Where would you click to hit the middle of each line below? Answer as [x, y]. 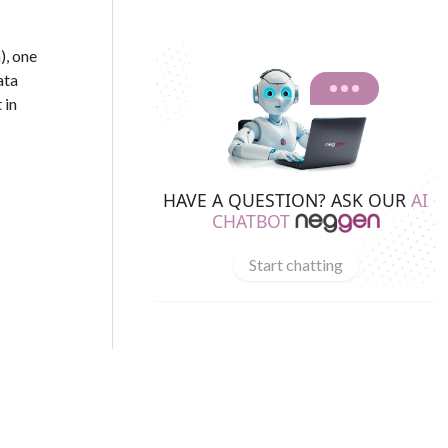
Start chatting [295, 264]
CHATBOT [250, 220]
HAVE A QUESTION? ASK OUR [287, 199]
